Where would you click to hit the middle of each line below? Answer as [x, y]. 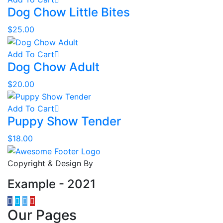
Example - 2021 [52, 184]
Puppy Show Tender [64, 121]
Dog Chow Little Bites [69, 12]
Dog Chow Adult [54, 67]
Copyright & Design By [50, 163]
